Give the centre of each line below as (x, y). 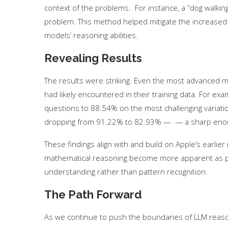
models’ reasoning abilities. (91, 35)
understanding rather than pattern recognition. (126, 172)
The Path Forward (93, 194)
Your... (34, 170)
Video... (207, 170)
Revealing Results (93, 58)
